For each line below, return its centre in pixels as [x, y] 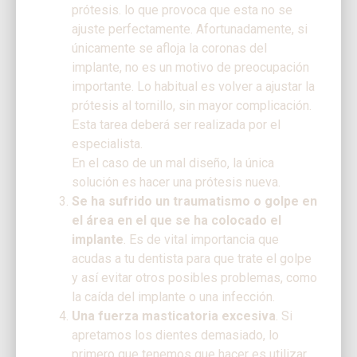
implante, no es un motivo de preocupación [190, 67]
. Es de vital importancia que [201, 239]
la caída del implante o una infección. [175, 296]
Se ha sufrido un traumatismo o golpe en [194, 201]
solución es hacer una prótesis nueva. [176, 182]
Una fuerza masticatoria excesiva [174, 316]
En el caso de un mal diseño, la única [173, 163]
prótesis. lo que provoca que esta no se [182, 10]
